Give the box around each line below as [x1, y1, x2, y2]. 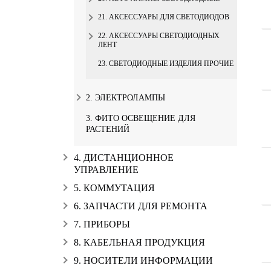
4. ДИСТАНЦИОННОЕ [74, 152, 174, 163]
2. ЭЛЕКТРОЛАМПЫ [86, 93, 165, 102]
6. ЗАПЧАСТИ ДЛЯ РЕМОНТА [74, 201, 207, 211]
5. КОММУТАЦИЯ [74, 183, 155, 193]
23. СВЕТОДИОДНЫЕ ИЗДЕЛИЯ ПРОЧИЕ [98, 59, 233, 68]
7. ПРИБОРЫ [74, 219, 130, 229]
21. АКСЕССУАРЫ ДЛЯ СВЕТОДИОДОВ [98, 13, 229, 21]
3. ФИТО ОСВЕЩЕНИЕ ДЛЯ [86, 114, 195, 123]
